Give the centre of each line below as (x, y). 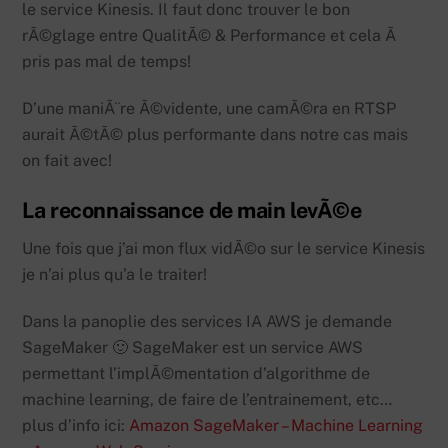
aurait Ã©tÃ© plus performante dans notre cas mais (215, 135)
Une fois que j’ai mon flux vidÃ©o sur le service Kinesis (224, 248)
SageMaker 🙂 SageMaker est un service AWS (193, 347)
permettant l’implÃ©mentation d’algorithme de (196, 373)
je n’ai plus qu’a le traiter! (115, 274)
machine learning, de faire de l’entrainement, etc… (207, 399)
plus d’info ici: (76, 425)
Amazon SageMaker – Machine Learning (276, 425)
